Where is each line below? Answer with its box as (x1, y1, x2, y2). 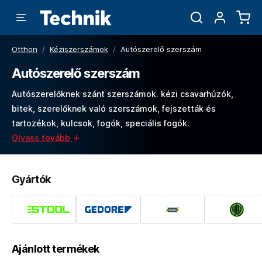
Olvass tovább (12, 133, 73, 143)
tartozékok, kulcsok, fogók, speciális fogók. (12, 118, 189, 128)
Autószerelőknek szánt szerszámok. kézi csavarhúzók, (12, 89, 233, 99)
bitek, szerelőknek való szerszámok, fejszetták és (12, 104, 216, 113)
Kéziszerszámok (50, 44, 108, 54)
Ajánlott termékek (12, 243, 99, 255)
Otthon (12, 44, 37, 54)
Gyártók (12, 173, 50, 185)
